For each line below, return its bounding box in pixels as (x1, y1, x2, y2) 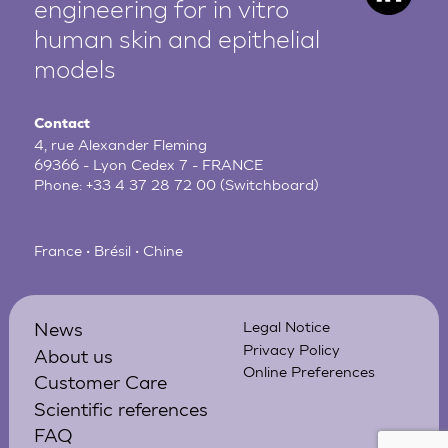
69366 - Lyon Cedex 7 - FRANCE (34, 156, 264, 174)
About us (34, 343, 114, 367)
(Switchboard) (216, 176, 320, 194)
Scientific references (34, 396, 209, 420)
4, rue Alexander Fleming (34, 136, 208, 154)
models (34, 59, 117, 85)
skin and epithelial (119, 29, 321, 55)
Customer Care (34, 370, 168, 394)
